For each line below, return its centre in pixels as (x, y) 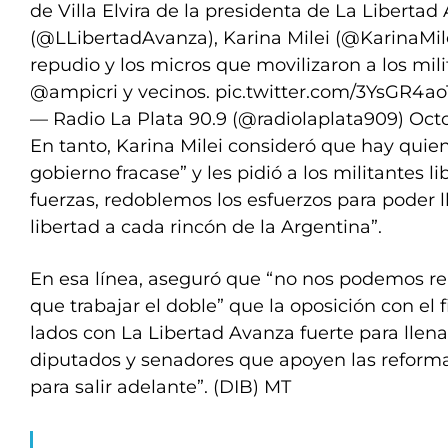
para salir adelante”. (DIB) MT (160, 387)
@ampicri (74, 92)
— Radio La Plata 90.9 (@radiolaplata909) (219, 119)
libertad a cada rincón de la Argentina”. (206, 227)
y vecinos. (166, 92)
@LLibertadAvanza (122, 38)
